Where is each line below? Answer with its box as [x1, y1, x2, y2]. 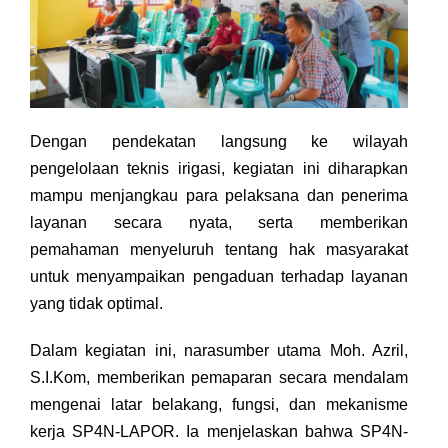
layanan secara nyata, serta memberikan [30, 214, 409, 231]
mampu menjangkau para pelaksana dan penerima [30, 187, 409, 204]
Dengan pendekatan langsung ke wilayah [30, 133, 409, 150]
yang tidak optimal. [30, 295, 163, 312]
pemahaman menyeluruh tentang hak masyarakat [30, 241, 409, 258]
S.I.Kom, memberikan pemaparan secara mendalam [30, 369, 409, 386]
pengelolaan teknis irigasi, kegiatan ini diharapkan [30, 160, 409, 177]
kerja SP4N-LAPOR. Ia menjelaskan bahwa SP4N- [30, 423, 409, 440]
